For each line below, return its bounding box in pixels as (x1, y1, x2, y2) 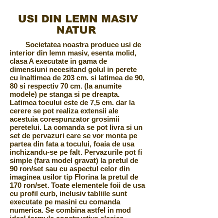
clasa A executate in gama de (10, 57, 107, 66)
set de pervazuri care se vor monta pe (10, 131, 137, 140)
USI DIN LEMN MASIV (18, 13, 138, 25)
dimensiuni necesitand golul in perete (10, 65, 137, 74)
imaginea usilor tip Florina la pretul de (10, 173, 138, 182)
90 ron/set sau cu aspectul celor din (10, 164, 130, 173)
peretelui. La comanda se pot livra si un (10, 123, 143, 132)
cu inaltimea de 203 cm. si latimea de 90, (10, 73, 145, 82)
